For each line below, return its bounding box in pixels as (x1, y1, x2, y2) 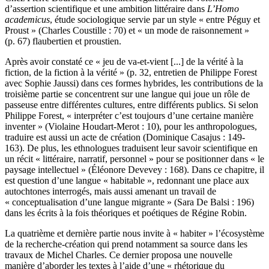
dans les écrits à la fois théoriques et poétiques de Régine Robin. (5, 208, 247, 219)
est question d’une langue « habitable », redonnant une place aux (5, 175, 249, 186)
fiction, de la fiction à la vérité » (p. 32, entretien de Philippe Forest (5, 67, 257, 78)
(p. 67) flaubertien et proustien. (5, 36, 121, 47)
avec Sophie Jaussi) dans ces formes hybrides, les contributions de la (5, 78, 263, 89)
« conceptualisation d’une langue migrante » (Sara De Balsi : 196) (5, 197, 254, 208)
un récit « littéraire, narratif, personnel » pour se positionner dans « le (5, 154, 264, 165)
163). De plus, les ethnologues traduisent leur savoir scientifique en (5, 143, 258, 154)
